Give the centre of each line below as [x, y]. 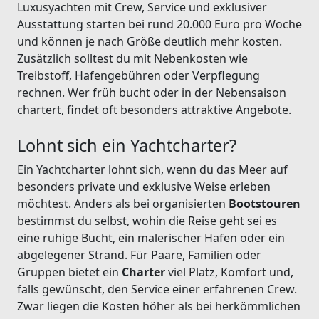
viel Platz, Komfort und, [229, 272]
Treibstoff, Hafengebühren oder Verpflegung [138, 75]
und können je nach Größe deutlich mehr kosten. [150, 41]
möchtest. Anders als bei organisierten [123, 203]
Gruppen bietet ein [69, 272]
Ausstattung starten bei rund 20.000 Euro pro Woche [159, 24]
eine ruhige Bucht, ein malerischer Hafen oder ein [151, 237]
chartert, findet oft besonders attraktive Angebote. [154, 109]
